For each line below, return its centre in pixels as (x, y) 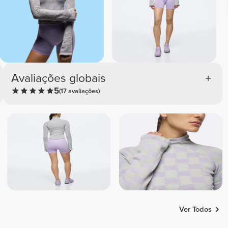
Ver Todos (196, 209)
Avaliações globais (59, 78)
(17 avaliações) (80, 91)
